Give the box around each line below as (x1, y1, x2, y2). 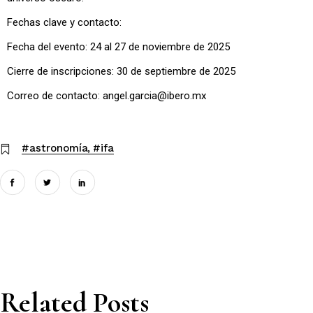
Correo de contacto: (7, 89, 103, 103)
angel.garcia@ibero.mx (103, 89, 206, 103)
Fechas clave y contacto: (7, 16, 122, 29)
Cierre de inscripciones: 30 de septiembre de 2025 (7, 65, 235, 78)
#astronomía (22, 142, 88, 155)
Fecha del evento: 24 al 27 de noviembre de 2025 (7, 41, 230, 54)
